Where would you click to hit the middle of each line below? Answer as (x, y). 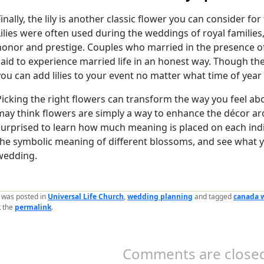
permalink (33, 207)
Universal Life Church (86, 196)
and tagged (213, 196)
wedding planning (160, 196)
